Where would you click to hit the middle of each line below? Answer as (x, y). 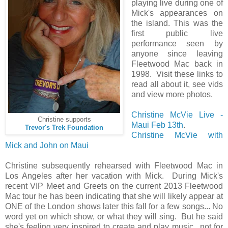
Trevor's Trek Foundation (64, 127)
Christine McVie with (177, 135)
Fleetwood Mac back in (177, 64)
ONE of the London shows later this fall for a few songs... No (114, 206)
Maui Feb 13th (157, 125)
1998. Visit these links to (177, 74)
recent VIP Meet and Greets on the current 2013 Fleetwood (114, 186)
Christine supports (64, 119)
